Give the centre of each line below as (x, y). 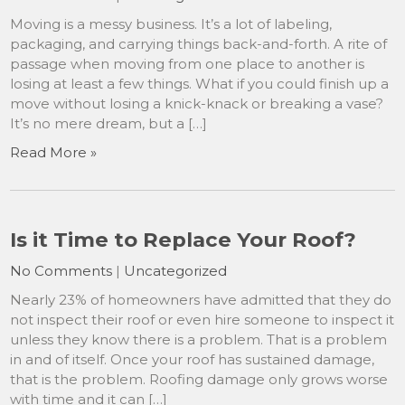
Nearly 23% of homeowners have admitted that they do (201, 300)
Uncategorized (176, 271)
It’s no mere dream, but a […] (109, 123)
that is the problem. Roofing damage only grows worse (199, 379)
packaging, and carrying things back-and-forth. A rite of (199, 44)
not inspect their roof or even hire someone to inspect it (202, 320)
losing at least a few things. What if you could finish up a (200, 84)
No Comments (61, 271)
